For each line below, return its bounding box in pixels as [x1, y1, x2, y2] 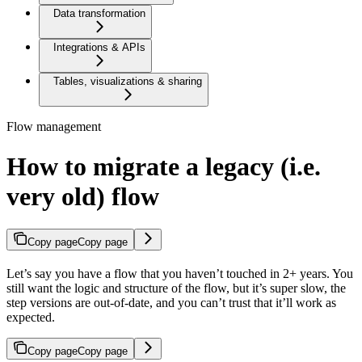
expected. [6, 310, 55, 324]
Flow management [6, 120, 101, 134]
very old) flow [6, 181, 159, 211]
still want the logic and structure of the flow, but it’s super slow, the [6, 281, 346, 295]
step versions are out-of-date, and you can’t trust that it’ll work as [6, 296, 336, 309]
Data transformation [53, 7, 145, 20]
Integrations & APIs [53, 41, 145, 54]
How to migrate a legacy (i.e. [6, 151, 321, 181]
